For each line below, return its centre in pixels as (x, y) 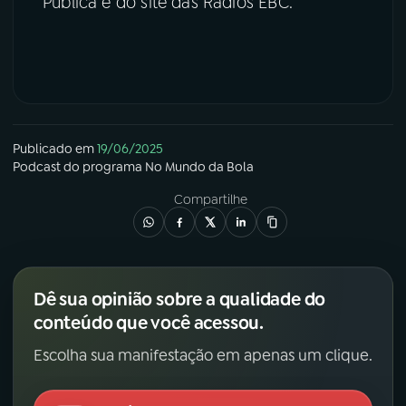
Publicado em (53, 149)
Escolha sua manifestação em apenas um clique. (203, 356)
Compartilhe (210, 200)
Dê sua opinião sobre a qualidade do (180, 300)
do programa (103, 167)
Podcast (37, 167)
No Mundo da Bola (199, 167)
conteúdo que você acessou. (149, 323)
